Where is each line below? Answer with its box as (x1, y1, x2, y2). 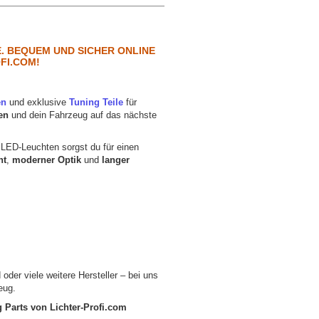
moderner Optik (12, 155, 82, 166)
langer (102, 155, 130, 166)
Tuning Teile (69, 97, 124, 108)
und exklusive (6, 97, 70, 108)
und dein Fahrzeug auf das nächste (9, 110, 157, 121)
